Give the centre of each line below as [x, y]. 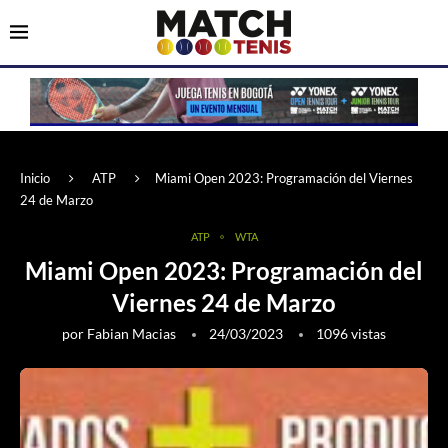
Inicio [35, 178]
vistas [367, 334]
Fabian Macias [131, 334]
